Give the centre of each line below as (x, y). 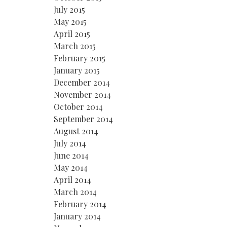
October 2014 (78, 106)
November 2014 (82, 94)
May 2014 (71, 167)
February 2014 (80, 204)
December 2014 (82, 82)
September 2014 (83, 119)
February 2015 (80, 58)
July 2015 (69, 9)
